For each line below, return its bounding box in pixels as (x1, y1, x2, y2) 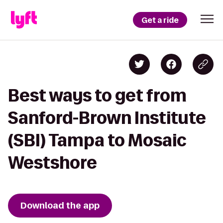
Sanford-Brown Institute (8, 109, 206, 127)
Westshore (8, 153, 97, 172)
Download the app (20, 200, 100, 212)
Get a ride (141, 14, 179, 25)
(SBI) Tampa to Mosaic (8, 131, 187, 149)
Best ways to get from (8, 86, 187, 105)
